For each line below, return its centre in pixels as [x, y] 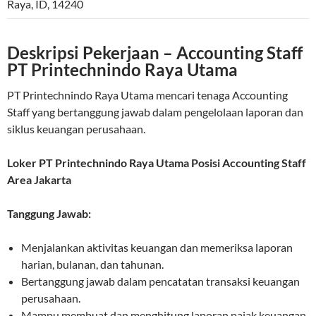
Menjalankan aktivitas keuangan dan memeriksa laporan [157, 248]
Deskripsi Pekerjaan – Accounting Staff [155, 53]
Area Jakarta [39, 180]
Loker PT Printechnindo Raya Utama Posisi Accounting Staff [157, 163]
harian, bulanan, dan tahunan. [92, 265]
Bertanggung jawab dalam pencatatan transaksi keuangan [160, 281]
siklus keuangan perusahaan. [76, 129]
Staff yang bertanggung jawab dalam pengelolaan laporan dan [155, 112]
